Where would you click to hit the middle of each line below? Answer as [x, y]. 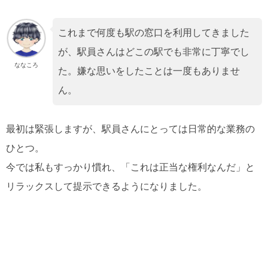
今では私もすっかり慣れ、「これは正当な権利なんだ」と [130, 167]
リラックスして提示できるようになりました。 [106, 187]
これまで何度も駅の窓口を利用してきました [154, 33]
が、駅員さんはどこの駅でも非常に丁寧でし [154, 52]
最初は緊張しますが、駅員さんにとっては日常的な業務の [130, 129]
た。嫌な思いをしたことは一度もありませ [149, 71]
